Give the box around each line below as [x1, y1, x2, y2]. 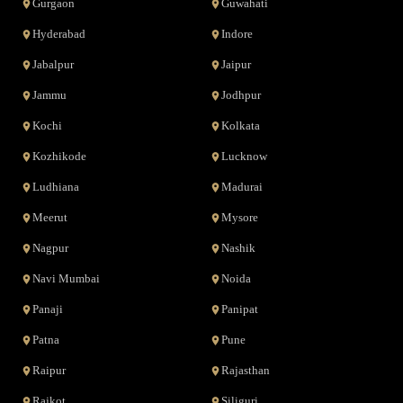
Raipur [32, 364, 67, 377]
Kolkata [221, 120, 260, 132]
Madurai [221, 181, 263, 193]
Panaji [32, 303, 64, 316]
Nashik [221, 242, 255, 255]
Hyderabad [32, 28, 86, 40]
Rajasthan [221, 364, 270, 377]
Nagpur [32, 242, 69, 255]
